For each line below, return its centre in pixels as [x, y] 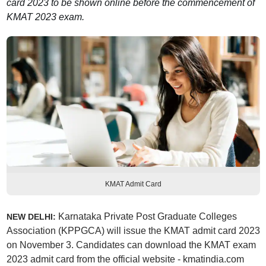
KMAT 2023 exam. [45, 17]
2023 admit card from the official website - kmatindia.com [125, 259]
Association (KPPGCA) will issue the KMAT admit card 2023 [133, 231]
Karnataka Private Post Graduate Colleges [146, 216]
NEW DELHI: [31, 217]
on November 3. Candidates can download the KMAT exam [131, 245]
